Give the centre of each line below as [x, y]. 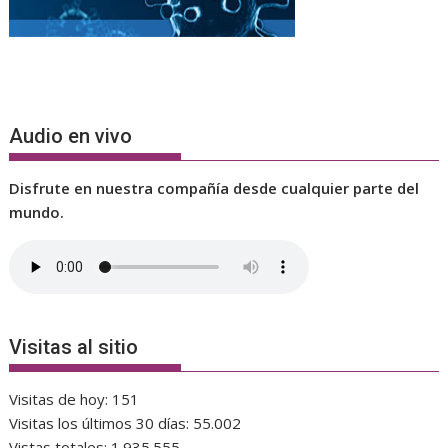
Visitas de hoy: [61, 398]
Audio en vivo [71, 136]
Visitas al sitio [74, 346]
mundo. [37, 212]
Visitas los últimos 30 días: [101, 422]
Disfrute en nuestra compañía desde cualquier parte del [214, 188]
